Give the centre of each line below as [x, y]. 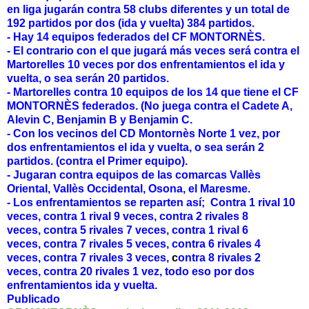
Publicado [35, 299]
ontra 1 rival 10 [257, 203]
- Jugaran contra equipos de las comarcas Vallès [134, 175]
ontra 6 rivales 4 [219, 244]
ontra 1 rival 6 [213, 230]
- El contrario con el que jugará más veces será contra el [153, 51]
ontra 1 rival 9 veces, [104, 217]
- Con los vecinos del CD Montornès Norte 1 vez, [134, 134]
